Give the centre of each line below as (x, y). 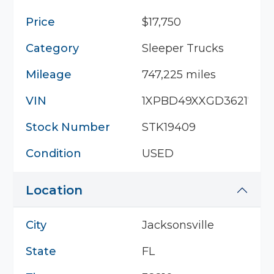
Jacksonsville (178, 225)
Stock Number (68, 127)
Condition (54, 154)
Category (52, 48)
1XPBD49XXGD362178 (202, 101)
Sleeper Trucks (183, 48)
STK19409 (169, 127)
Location (54, 190)
